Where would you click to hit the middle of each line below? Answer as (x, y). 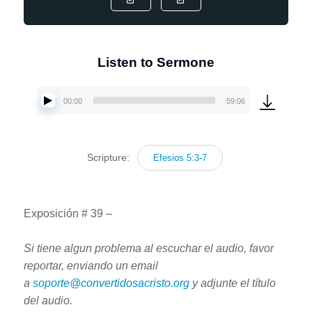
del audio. (48, 300)
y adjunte (214, 283)
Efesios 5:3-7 (180, 157)
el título (258, 283)
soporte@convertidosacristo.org (111, 283)
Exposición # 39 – (68, 213)
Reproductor (186, 108)
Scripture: (109, 157)
